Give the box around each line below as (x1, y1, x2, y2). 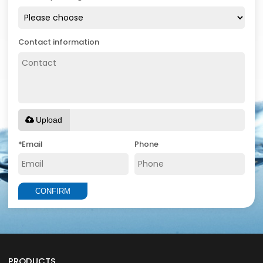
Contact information (18, 36, 100, 48)
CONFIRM (35, 186, 71, 195)
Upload (36, 114, 63, 124)
